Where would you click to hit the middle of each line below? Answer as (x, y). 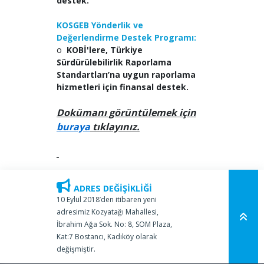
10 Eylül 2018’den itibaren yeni (106, 200)
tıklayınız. (115, 127)
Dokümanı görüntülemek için (126, 113)
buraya (73, 127)
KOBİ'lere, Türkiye (104, 50)
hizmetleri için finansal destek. (122, 87)
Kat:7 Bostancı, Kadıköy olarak (106, 237)
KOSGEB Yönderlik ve (100, 25)
